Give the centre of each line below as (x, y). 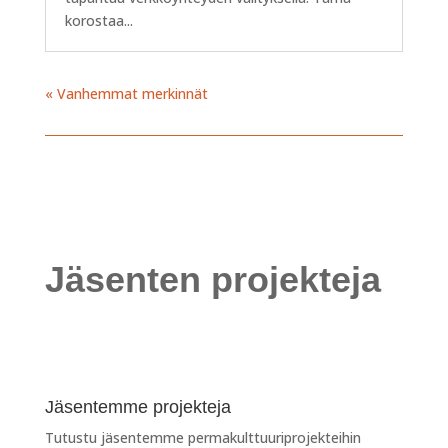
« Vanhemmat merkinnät (126, 93)
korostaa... (98, 20)
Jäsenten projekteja (212, 279)
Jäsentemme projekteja (137, 406)
